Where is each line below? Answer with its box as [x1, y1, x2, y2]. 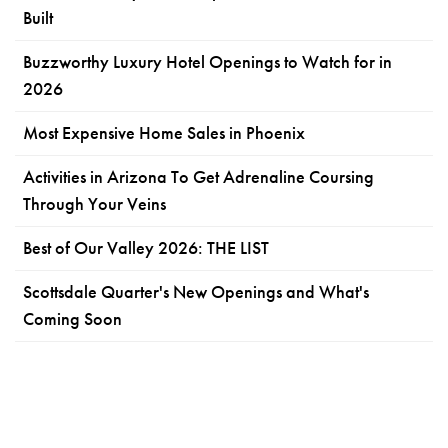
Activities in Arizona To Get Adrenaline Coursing [23, 165, 374, 188]
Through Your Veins [23, 192, 166, 215]
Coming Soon [23, 307, 122, 330]
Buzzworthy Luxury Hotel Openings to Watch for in [23, 50, 392, 73]
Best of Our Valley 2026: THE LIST [23, 236, 269, 259]
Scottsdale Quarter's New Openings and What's [23, 280, 369, 303]
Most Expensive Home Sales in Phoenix [23, 121, 305, 144]
